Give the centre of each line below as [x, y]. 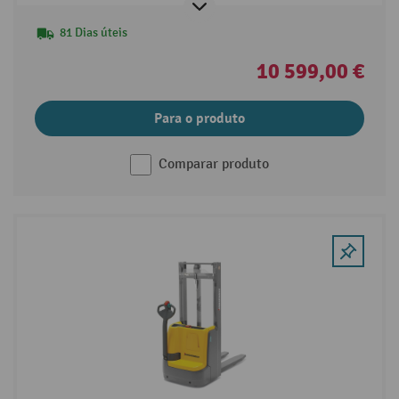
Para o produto [199, 118]
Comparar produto [214, 164]
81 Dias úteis [93, 32]
